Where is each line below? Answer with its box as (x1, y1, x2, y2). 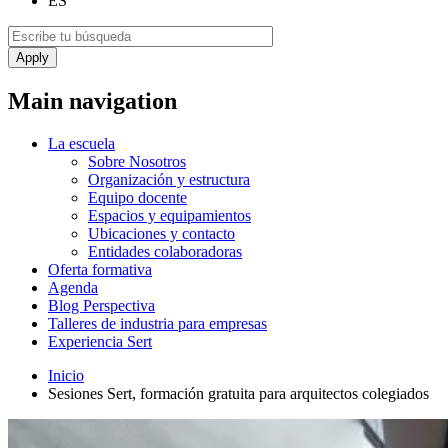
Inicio (48, 366, 84, 384)
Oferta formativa (48, 260, 152, 278)
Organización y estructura (88, 170, 250, 188)
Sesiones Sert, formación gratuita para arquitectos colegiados (48, 384, 429, 402)
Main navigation (8, 87, 177, 114)
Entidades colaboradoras (88, 242, 242, 260)
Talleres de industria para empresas (48, 314, 267, 332)
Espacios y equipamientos (88, 206, 251, 224)
